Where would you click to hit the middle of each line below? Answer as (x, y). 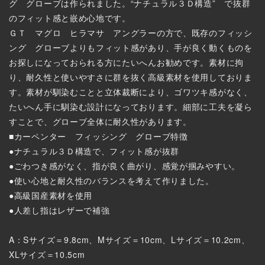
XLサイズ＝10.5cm (47, 255)
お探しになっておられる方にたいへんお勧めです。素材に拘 (126, 62)
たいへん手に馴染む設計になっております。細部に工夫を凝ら (131, 107)
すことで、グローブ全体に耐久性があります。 (100, 122)
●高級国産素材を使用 (51, 195)
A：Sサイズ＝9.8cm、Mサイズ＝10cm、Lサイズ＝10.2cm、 (130, 240)
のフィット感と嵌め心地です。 (70, 18)
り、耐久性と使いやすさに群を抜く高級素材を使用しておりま (131, 77)
